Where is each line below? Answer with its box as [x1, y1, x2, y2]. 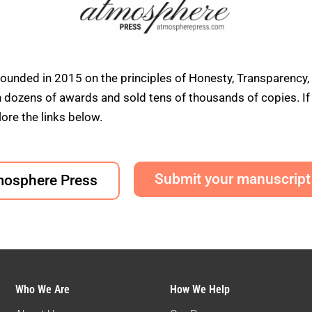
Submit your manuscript [155, 171, 311, 188]
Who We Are [15, 282, 70, 296]
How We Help [169, 282, 230, 296]
